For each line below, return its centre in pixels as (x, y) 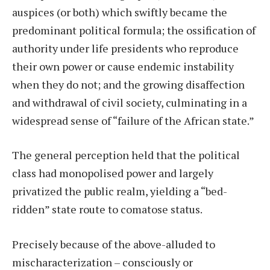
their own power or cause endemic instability (123, 66)
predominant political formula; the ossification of (134, 30)
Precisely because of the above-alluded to (114, 244)
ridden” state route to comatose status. (108, 209)
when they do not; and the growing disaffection (128, 84)
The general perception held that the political (126, 155)
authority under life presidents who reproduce (125, 48)
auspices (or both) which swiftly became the (120, 12)
